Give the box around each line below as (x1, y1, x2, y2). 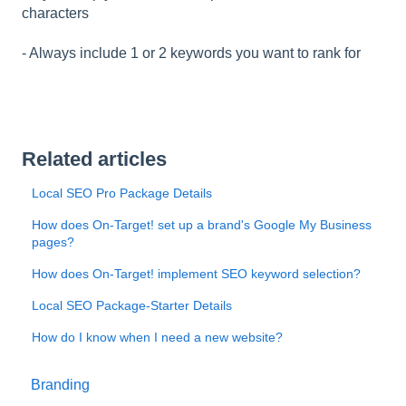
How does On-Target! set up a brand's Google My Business (32, 217, 372, 232)
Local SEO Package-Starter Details (32, 297, 233, 313)
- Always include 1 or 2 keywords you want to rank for (22, 45, 361, 62)
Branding (31, 377, 90, 393)
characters (22, 5, 89, 22)
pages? (32, 234, 75, 249)
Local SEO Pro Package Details (32, 185, 213, 200)
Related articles (22, 147, 167, 170)
